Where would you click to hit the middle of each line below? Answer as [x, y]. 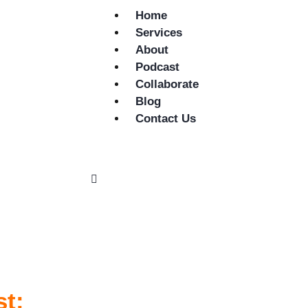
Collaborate [167, 85]
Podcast [158, 67]
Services [159, 33]
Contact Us [166, 119]
